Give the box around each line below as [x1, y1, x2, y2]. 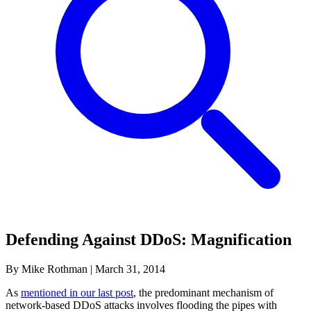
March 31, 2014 [95, 262, 165, 275]
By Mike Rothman [6, 262, 87, 275]
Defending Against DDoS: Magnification [6, 230, 292, 249]
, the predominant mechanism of [133, 286, 274, 299]
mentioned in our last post [21, 286, 133, 299]
